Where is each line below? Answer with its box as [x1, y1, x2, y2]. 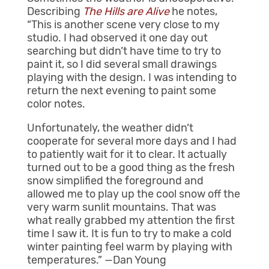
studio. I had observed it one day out [26, 31, 208, 45]
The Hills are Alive [82, 5, 169, 19]
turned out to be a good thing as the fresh [26, 161, 235, 175]
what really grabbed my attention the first [26, 214, 235, 228]
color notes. [26, 97, 85, 111]
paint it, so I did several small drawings [26, 58, 217, 71]
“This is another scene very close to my [26, 18, 220, 32]
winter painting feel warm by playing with [26, 240, 232, 254]
